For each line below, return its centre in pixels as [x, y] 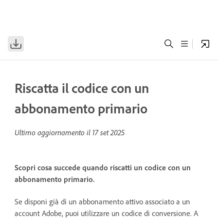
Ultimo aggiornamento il [54, 132]
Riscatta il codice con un [82, 88]
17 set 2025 [109, 132]
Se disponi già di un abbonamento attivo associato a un [102, 201]
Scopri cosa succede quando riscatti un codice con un [103, 168]
